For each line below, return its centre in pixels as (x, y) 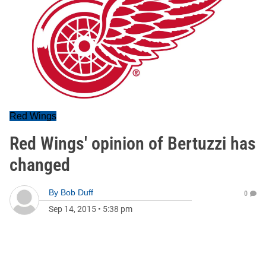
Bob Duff (77, 192)
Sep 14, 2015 (72, 209)
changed (40, 165)
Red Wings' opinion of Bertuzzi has (133, 143)
